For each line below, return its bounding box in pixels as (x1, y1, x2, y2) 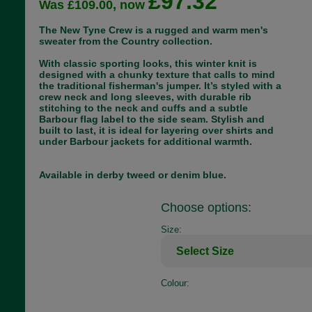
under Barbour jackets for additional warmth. (38, 136, 252, 147)
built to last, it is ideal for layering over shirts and (38, 125, 274, 136)
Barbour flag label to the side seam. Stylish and (38, 114, 265, 125)
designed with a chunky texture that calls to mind (38, 69, 275, 80)
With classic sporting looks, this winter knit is (38, 58, 257, 69)
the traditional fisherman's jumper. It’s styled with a (38, 80, 281, 91)
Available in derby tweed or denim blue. (38, 169, 226, 180)
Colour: (160, 278, 189, 288)
